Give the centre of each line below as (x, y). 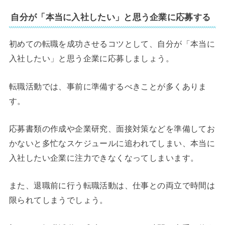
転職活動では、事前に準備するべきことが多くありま (108, 86)
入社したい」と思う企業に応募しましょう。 (91, 59)
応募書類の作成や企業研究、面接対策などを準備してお (112, 129)
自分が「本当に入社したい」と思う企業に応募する (111, 17)
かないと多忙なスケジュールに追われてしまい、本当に (112, 143)
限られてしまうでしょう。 (58, 200)
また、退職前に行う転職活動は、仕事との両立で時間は (112, 186)
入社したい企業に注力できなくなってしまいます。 (104, 158)
